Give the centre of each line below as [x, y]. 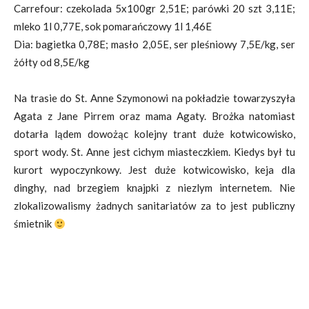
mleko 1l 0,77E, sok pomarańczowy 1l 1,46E [113, 26]
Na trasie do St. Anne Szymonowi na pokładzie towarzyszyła [154, 98]
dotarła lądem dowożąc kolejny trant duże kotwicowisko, [154, 134]
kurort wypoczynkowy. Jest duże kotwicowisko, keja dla [154, 170]
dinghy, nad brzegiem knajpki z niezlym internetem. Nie [154, 188]
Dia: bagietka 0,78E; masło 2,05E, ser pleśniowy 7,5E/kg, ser [154, 44]
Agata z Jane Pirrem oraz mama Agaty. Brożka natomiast [154, 116]
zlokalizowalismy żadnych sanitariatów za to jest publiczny [154, 206]
